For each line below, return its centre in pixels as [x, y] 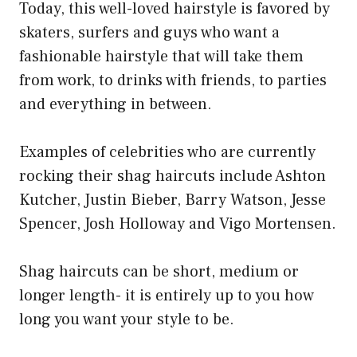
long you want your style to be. [127, 320]
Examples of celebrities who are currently [167, 153]
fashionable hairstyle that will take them [161, 57]
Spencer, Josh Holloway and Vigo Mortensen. [178, 224]
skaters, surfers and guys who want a [149, 33]
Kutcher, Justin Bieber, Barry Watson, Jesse [173, 200]
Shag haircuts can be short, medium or [159, 272]
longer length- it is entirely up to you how [167, 296]
